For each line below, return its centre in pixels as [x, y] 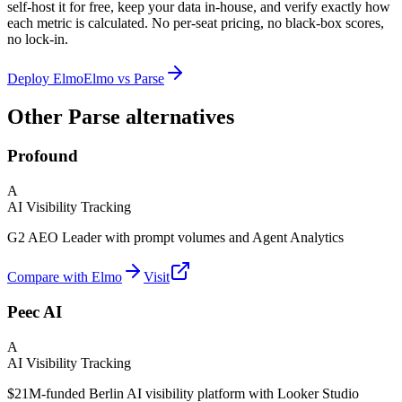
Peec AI [35, 311]
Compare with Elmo [65, 277]
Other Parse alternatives [121, 116]
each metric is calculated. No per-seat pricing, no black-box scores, [196, 22]
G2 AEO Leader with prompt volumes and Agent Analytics [175, 238]
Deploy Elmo [45, 78]
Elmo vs [109, 78]
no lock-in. [38, 39]
